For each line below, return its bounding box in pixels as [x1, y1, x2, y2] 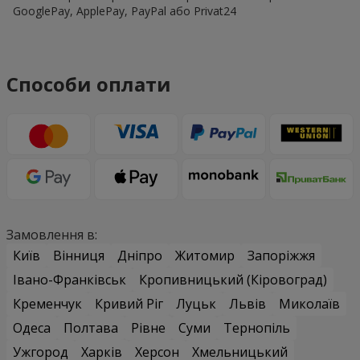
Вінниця [53, 247, 104, 265]
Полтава [63, 319, 118, 337]
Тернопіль [223, 319, 290, 337]
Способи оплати [6, 71, 171, 98]
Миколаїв [279, 295, 340, 313]
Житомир [175, 247, 235, 265]
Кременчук [13, 295, 82, 313]
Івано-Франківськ [13, 271, 126, 289]
